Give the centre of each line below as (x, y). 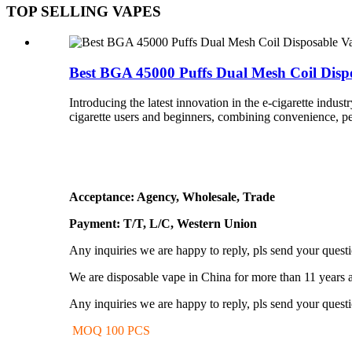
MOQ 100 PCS (110, 331)
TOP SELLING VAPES (84, 12)
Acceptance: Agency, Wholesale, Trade (172, 197)
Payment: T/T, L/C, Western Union (163, 224)
